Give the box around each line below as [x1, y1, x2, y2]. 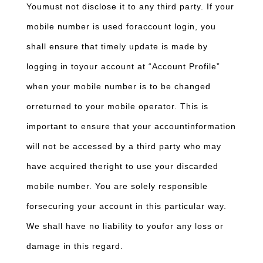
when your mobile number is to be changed [26, 82, 211, 91]
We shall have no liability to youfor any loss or [26, 221, 224, 231]
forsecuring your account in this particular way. [26, 201, 227, 211]
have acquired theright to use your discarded [26, 161, 218, 171]
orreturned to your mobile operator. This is [26, 102, 208, 111]
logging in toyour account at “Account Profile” [26, 62, 220, 71]
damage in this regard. [26, 241, 123, 251]
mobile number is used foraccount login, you [26, 22, 216, 31]
